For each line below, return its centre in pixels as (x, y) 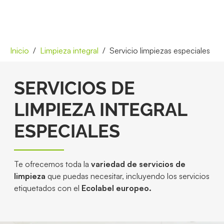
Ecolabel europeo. (116, 188)
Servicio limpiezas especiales (160, 50)
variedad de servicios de (138, 164)
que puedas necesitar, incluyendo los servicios (127, 176)
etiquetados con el (47, 188)
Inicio (19, 50)
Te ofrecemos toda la (52, 164)
